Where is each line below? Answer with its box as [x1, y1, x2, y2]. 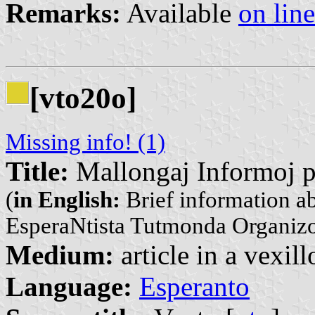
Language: [6, 271, 132, 302]
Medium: [6, 240, 114, 271]
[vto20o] [30, 82, 136, 115]
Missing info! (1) [6, 129, 165, 155]
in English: [13, 187, 120, 213]
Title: [6, 156, 69, 187]
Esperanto [139, 271, 250, 302]
